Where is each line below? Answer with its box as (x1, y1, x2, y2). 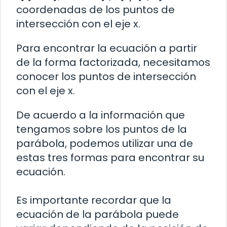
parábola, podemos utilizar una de (16, 136, 193, 150)
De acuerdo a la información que (16, 107, 185, 122)
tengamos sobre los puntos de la (16, 122, 187, 136)
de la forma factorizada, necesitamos (16, 55, 210, 69)
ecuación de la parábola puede (16, 207, 179, 221)
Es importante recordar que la (16, 193, 171, 207)
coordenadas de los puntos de (16, 2, 175, 17)
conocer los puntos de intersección (16, 69, 196, 84)
